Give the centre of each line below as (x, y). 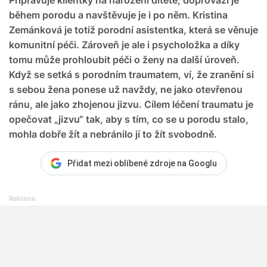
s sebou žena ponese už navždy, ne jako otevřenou (126, 89)
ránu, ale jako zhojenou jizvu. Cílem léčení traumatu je (131, 104)
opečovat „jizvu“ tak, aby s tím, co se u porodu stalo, (129, 119)
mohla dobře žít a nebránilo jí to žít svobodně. (113, 134)
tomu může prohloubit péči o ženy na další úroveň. (124, 59)
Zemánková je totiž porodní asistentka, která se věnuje (133, 30)
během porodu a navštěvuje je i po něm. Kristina (118, 15)
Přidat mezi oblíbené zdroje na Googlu (142, 163)
